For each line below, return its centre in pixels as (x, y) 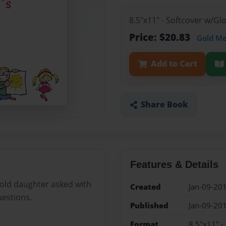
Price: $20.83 (161, 37)
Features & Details (174, 164)
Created (145, 187)
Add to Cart (174, 64)
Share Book (164, 105)
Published (149, 205)
